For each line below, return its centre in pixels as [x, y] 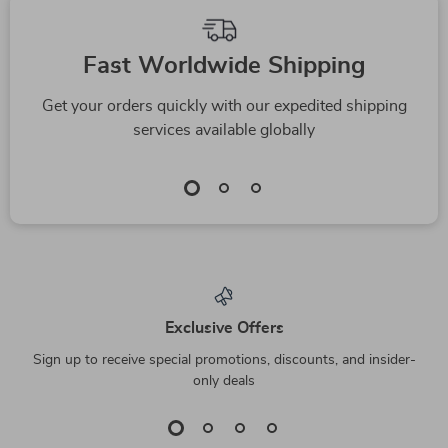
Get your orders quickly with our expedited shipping [224, 106]
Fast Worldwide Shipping [224, 66]
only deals [224, 381]
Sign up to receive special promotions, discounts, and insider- [224, 360]
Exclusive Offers [224, 328]
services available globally [224, 130]
